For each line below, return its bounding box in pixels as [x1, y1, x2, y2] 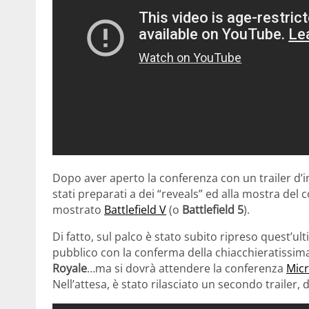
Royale [52, 261, 87, 277]
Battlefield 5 [182, 202, 243, 218]
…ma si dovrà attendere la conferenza [87, 261, 286, 277]
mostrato [52, 202, 104, 218]
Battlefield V [104, 202, 166, 218]
